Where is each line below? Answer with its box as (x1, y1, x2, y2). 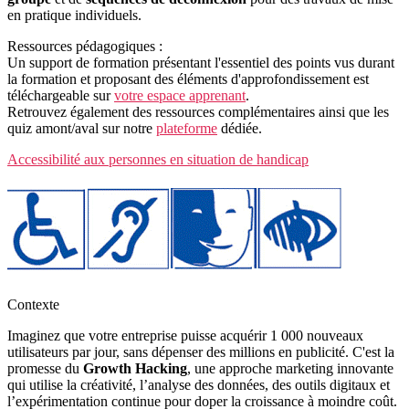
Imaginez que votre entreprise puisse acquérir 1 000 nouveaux (7, 327, 363, 343)
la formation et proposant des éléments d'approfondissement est (7, 70, 369, 87)
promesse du (7, 360, 83, 376)
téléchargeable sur (7, 87, 114, 103)
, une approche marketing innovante (187, 360, 393, 376)
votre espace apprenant (114, 87, 246, 103)
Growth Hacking (83, 360, 187, 376)
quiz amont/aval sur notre (7, 120, 156, 136)
